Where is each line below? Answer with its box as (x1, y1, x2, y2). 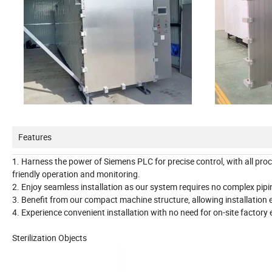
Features (18, 131, 52, 143)
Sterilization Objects (12, 231, 87, 243)
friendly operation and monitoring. (12, 168, 140, 180)
